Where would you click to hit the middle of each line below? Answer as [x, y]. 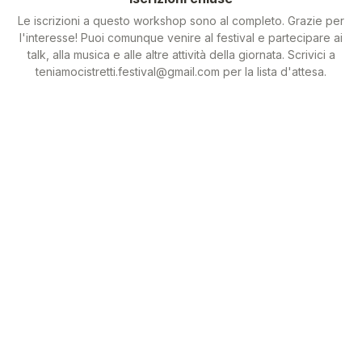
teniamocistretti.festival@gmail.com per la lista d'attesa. [181, 72]
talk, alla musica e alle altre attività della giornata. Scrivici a [181, 55]
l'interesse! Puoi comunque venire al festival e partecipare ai [181, 38]
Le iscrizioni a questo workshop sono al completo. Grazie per [181, 21]
